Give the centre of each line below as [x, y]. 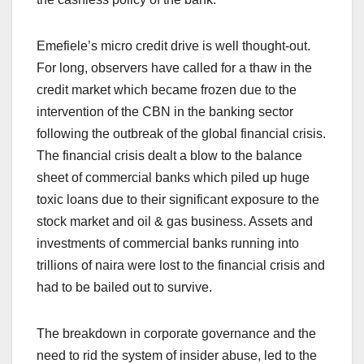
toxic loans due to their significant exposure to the [178, 200]
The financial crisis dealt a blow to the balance [169, 156]
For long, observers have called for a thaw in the [174, 68]
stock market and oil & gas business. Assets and [175, 222]
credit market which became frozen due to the [167, 90]
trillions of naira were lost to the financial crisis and [181, 266]
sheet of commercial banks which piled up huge [173, 178]
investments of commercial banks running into [168, 244]
